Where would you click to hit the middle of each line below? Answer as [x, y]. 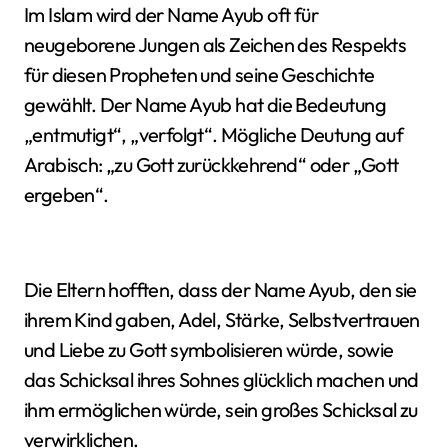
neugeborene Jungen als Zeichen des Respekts [215, 44]
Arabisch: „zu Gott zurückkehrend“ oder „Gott [211, 164]
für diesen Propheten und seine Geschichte [199, 74]
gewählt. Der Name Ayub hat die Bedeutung [205, 104]
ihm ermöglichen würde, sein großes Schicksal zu [221, 409]
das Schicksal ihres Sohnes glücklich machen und [221, 379]
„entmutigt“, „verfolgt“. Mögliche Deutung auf [213, 134]
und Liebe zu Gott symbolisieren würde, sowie [209, 349]
